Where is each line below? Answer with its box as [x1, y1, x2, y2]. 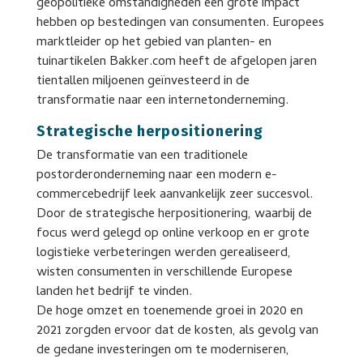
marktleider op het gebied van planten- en [36, 32, 271, 53]
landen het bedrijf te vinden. [36, 282, 192, 303]
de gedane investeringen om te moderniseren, [36, 340, 289, 361]
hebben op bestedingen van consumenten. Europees [36, 13, 324, 34]
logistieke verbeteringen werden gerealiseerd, [36, 243, 291, 264]
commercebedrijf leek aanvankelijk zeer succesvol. [36, 185, 313, 206]
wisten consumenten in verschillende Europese [36, 263, 293, 284]
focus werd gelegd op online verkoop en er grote [36, 224, 310, 245]
